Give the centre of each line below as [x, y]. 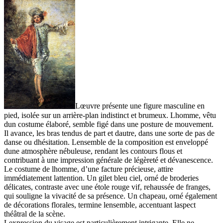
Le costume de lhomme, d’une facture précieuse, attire [89, 169]
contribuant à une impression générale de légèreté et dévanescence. [109, 160]
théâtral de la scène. [35, 214]
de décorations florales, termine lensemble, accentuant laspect [100, 205]
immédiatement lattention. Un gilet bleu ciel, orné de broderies [101, 178]
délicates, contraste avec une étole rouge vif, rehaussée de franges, [107, 187]
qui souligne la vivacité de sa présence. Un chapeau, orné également [111, 196]
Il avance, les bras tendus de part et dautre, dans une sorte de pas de [109, 133]
